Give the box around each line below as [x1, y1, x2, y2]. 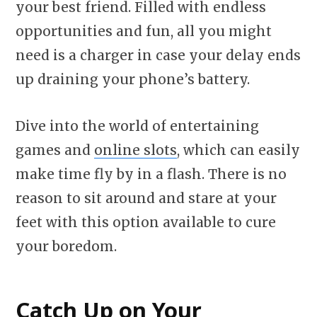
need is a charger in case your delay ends [16, 47, 301, 64]
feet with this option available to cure [16, 213, 276, 231]
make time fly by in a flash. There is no [16, 165, 287, 183]
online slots [94, 141, 177, 158]
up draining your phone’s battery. [16, 71, 253, 88]
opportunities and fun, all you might [16, 23, 272, 40]
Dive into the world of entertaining [16, 117, 259, 134]
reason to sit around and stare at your [16, 189, 277, 207]
